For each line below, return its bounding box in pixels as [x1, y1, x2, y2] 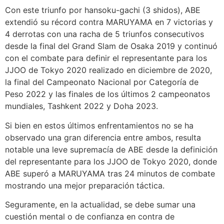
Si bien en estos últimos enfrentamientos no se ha [5, 120, 193, 130]
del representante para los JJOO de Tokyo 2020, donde [5, 156, 217, 166]
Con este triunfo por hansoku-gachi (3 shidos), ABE [5, 5, 200, 15]
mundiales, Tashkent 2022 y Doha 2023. [5, 101, 158, 111]
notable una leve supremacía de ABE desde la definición [5, 144, 217, 154]
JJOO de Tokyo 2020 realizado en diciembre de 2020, [5, 65, 212, 75]
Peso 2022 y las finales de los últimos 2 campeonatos [5, 89, 210, 99]
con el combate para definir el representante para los [5, 53, 207, 63]
